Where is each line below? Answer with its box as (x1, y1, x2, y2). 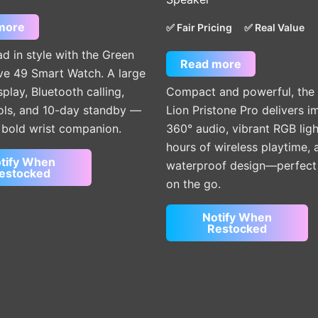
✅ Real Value (244, 21, 305, 33)
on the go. (166, 176, 221, 191)
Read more (180, 56, 241, 71)
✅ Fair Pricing (166, 21, 232, 33)
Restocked (207, 221, 267, 236)
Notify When (202, 209, 272, 224)
